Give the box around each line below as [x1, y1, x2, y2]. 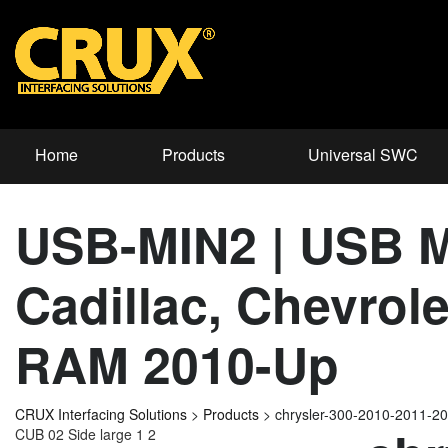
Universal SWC [308, 143, 419, 167]
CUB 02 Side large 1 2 [15, 424, 156, 445]
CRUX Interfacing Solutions [15, 404, 187, 425]
